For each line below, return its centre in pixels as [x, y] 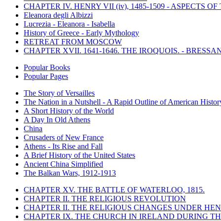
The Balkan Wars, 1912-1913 [70, 173]
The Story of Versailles [59, 93]
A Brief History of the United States [79, 155]
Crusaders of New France [64, 137]
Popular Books [47, 67]
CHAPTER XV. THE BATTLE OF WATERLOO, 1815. [114, 189]
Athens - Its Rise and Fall [63, 146]
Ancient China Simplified [63, 164]
